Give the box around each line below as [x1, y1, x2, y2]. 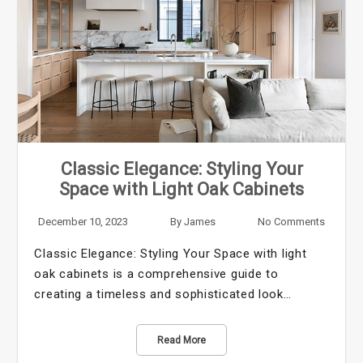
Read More [157, 334, 206, 346]
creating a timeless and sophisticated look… [34, 286, 292, 301]
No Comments [257, 215, 325, 228]
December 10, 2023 [38, 215, 129, 228]
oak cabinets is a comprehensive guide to [34, 266, 279, 281]
